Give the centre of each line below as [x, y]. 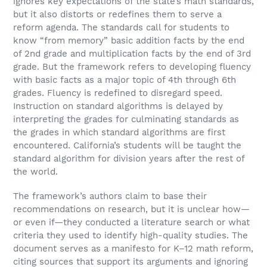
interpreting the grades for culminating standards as [126, 119]
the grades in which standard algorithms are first [119, 132]
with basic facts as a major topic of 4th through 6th [125, 80]
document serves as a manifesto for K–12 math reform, [133, 249]
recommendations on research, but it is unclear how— [131, 209]
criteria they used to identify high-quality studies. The [131, 236]
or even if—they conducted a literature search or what [131, 223]
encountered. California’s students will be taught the [127, 145]
